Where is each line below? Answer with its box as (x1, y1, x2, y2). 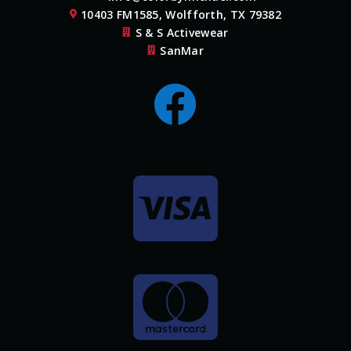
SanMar (160, 42, 204, 58)
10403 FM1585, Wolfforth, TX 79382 (81, 6, 282, 22)
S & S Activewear (135, 24, 229, 40)
